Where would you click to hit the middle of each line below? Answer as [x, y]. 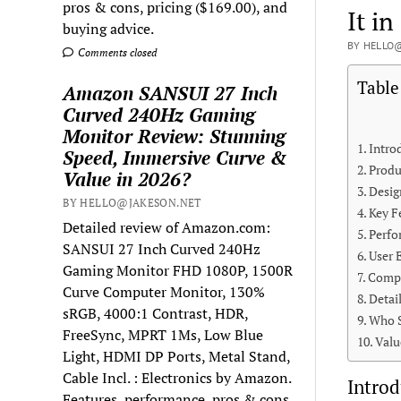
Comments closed [116, 52]
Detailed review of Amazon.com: [167, 227]
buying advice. [109, 28]
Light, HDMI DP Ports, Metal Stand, [177, 356]
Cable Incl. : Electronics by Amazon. [177, 377]
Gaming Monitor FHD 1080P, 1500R [178, 270]
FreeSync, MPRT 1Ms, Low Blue [163, 334]
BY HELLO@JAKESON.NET [132, 202]
